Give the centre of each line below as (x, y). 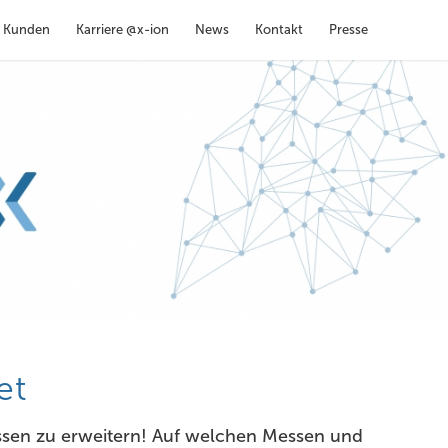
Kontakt (279, 29)
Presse (348, 29)
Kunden (26, 29)
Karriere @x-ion (122, 29)
